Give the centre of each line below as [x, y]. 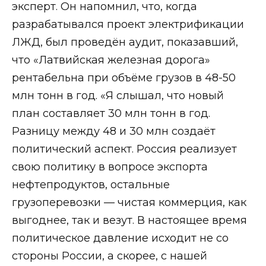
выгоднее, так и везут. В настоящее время [129, 220]
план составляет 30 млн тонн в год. [111, 113]
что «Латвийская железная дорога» [111, 60]
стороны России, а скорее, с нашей [110, 256]
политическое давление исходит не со [120, 238]
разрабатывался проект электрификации [128, 24]
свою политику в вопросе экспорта [110, 167]
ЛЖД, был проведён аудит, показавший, [125, 42]
